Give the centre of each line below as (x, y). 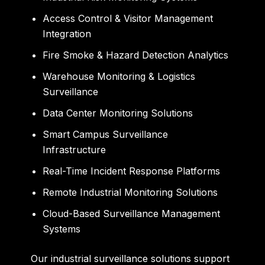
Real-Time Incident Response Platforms (132, 171)
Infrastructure (75, 149)
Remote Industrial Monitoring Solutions (130, 192)
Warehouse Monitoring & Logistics (119, 76)
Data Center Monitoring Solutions (118, 113)
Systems (62, 229)
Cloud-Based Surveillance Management (132, 213)
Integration (67, 33)
